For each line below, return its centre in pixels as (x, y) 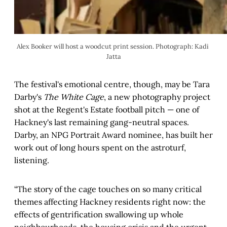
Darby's (29, 97)
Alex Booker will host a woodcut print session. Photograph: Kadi (113, 47)
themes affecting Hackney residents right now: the (110, 202)
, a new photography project (157, 97)
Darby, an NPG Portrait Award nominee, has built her (113, 135)
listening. (32, 160)
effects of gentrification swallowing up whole (99, 215)
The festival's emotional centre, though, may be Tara (112, 84)
